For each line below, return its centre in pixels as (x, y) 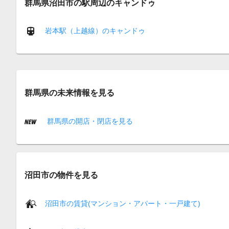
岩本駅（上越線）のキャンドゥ (95, 30)
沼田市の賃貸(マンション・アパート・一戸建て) (123, 203)
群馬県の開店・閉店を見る (89, 121)
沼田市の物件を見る (61, 175)
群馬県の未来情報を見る (70, 93)
